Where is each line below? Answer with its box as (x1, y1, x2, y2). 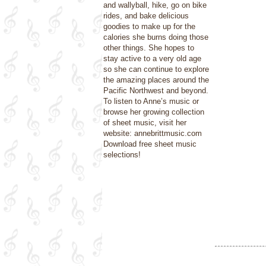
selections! (103, 150, 141, 159)
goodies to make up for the (103, 22, 195, 31)
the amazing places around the (103, 75, 209, 84)
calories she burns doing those (103, 33, 208, 42)
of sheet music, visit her (103, 118, 186, 127)
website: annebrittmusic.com (103, 129, 202, 138)
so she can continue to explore (103, 65, 209, 74)
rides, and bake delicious (103, 11, 189, 20)
